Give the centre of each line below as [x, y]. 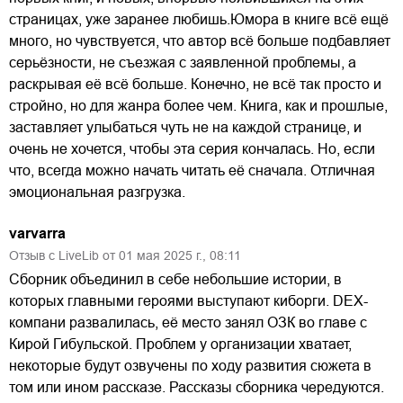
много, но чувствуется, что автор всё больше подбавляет [200, 40]
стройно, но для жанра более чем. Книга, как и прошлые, [198, 105]
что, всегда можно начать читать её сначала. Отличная [192, 170]
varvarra [37, 233]
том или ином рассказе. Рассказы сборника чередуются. [197, 387]
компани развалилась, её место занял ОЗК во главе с [188, 322]
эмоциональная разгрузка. [97, 192]
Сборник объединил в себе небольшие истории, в [175, 279]
